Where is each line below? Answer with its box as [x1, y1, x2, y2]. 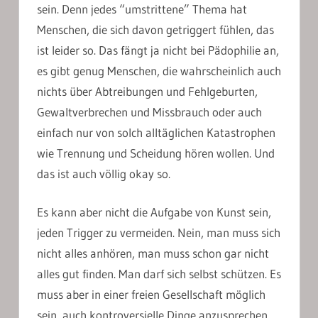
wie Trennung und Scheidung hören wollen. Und [37, 145, 275, 160]
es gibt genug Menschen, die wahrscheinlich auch [37, 62, 281, 78]
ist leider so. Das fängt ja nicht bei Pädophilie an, [37, 42, 279, 57]
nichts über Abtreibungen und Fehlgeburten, [37, 83, 258, 99]
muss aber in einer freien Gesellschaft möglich [37, 287, 265, 302]
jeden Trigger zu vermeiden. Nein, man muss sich [37, 225, 280, 241]
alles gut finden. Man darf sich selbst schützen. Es [37, 266, 281, 282]
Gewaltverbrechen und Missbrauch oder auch [37, 104, 262, 119]
